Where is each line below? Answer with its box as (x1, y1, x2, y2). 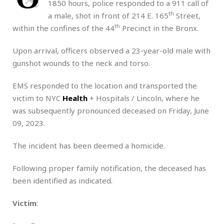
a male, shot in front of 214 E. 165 (48, 10, 168, 20)
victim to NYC (12, 92, 62, 103)
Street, (174, 10, 200, 20)
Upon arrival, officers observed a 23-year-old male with (12, 45, 210, 55)
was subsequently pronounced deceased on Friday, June (12, 105, 209, 115)
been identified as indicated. (12, 175, 112, 185)
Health (62, 92, 87, 103)
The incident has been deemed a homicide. (12, 140, 165, 150)
